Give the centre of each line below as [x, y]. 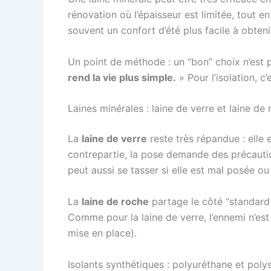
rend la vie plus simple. [122, 77]
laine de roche [115, 201]
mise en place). [102, 233]
